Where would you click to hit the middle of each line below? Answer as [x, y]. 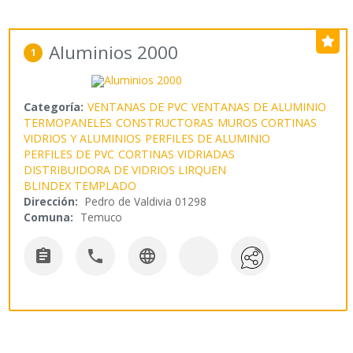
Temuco [102, 217]
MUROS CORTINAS [268, 123]
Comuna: [49, 217]
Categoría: [54, 107]
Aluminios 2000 [114, 53]
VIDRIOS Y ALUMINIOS [83, 139]
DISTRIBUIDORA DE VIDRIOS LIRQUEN [125, 170]
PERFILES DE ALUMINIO [208, 139]
